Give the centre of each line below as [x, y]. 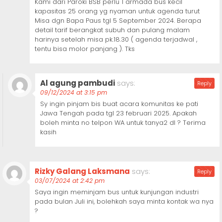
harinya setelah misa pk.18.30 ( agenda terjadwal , [116, 40]
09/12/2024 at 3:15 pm [74, 93]
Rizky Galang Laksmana [82, 171]
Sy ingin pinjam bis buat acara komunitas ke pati [119, 104]
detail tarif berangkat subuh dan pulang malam [112, 30]
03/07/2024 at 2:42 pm [70, 181]
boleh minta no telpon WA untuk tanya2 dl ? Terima [123, 123]
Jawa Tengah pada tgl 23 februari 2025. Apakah [118, 113]
